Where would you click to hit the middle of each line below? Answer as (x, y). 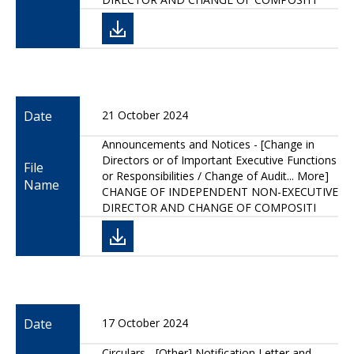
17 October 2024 (145, 323)
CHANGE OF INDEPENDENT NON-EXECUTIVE (220, 192)
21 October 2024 (145, 115)
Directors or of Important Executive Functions (219, 160)
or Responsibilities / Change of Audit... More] (215, 176)
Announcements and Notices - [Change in (208, 144)
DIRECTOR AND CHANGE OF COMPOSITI (209, 207)
